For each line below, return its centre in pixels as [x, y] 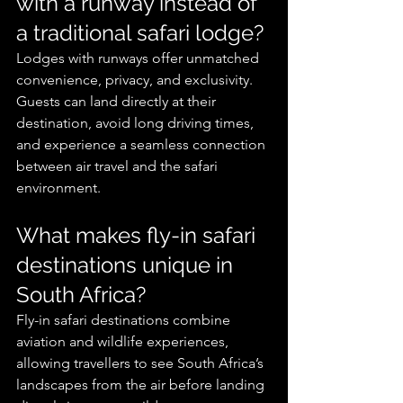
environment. [58, 188]
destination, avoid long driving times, [137, 123]
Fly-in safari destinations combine [125, 320]
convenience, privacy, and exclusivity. [136, 80]
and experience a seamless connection [143, 145]
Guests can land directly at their [118, 102]
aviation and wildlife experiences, [124, 342]
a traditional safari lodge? [140, 33]
